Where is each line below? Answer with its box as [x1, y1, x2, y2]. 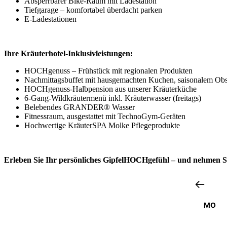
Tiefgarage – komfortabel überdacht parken [24, 5, 162, 14]
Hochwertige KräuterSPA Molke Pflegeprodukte [24, 121, 180, 130]
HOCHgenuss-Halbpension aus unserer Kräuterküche [24, 84, 197, 93]
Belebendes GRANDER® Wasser [24, 102, 135, 111]
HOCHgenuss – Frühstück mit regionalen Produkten [24, 66, 193, 75]
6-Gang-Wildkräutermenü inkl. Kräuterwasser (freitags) [24, 93, 201, 102]
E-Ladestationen [24, 14, 77, 23]
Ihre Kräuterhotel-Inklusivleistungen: [4, 49, 133, 58]
